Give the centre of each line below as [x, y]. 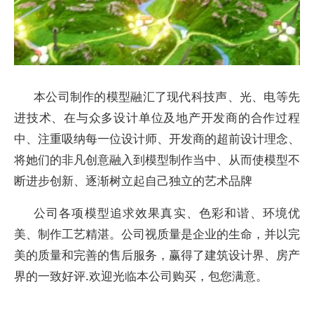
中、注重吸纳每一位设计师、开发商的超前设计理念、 [157, 138]
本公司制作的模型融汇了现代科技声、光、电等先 [167, 96]
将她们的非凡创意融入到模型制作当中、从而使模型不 [157, 159]
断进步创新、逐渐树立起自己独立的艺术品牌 [133, 180]
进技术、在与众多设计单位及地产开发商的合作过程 [157, 117]
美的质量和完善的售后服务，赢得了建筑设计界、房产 [157, 255]
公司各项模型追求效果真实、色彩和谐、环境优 [167, 213]
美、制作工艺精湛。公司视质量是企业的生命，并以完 [157, 234]
